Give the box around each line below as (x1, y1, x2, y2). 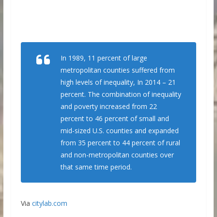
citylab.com (31, 199, 67, 208)
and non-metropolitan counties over (60, 150, 174, 160)
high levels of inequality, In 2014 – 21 (60, 77, 176, 87)
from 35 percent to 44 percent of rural (60, 138, 180, 148)
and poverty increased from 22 (60, 102, 157, 111)
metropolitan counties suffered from (60, 65, 175, 75)
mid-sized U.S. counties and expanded (60, 126, 179, 136)
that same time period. (60, 162, 132, 172)
